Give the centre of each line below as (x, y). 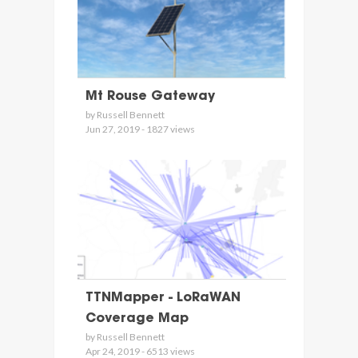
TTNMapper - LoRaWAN (163, 298)
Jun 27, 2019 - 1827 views (140, 129)
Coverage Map (137, 319)
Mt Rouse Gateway (150, 97)
